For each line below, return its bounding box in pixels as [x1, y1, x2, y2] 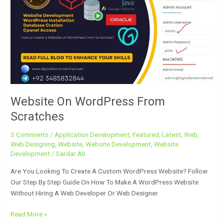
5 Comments [10, 130, 49, 139]
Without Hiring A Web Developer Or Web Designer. [10, 188, 159, 197]
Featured [132, 130, 159, 139]
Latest [162, 130, 181, 139]
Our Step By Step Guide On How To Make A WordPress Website [10, 177, 199, 186]
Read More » [10, 210, 47, 218]
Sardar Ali [56, 149, 85, 158]
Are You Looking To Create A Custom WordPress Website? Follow [10, 166, 208, 175]
